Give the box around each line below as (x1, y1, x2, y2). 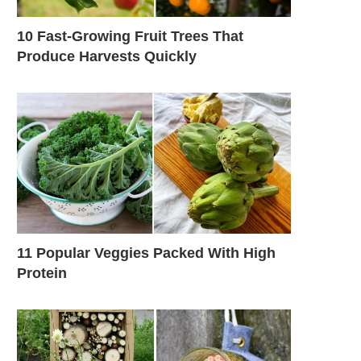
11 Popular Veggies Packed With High (17, 244, 276, 261)
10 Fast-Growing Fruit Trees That (17, 27, 243, 44)
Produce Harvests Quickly (17, 48, 197, 64)
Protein (17, 264, 67, 281)
